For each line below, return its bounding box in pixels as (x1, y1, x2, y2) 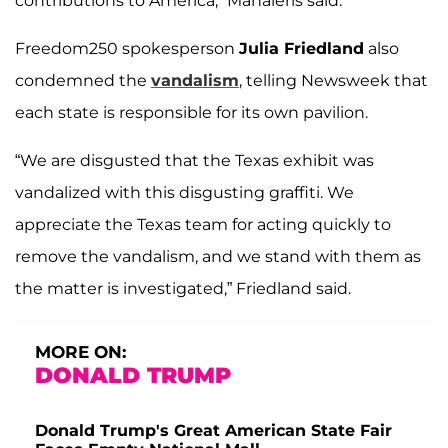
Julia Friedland (239, 39, 364, 59)
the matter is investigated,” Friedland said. (15, 279, 351, 299)
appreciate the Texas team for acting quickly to (15, 215, 391, 235)
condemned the (15, 71, 151, 91)
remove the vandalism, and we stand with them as (15, 247, 421, 267)
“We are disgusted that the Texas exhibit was (15, 151, 374, 171)
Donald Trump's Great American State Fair (35, 421, 392, 441)
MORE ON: (35, 342, 126, 363)
